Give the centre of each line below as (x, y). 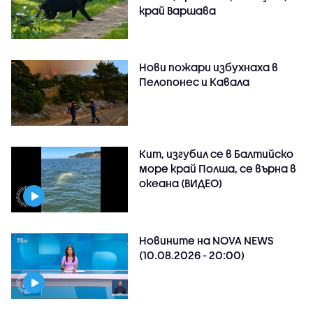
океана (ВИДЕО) (181, 183)
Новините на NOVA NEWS (206, 241)
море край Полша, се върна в (218, 169)
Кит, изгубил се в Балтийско (217, 154)
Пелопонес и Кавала (195, 82)
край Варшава (178, 10)
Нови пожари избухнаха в (209, 67)
